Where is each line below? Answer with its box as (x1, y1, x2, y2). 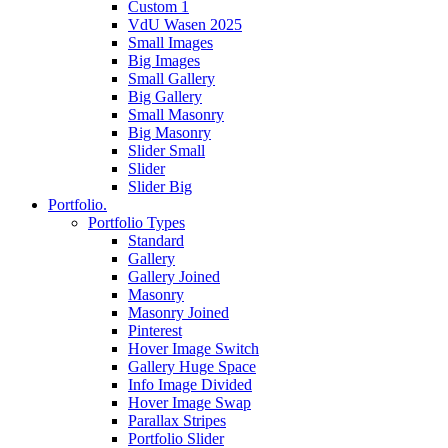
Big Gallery (128, 88, 202, 105)
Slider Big (128, 178, 192, 195)
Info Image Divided (128, 376, 252, 393)
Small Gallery (128, 70, 215, 87)
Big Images (128, 52, 200, 69)
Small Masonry (128, 106, 224, 123)
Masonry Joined (128, 304, 229, 321)
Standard (128, 232, 184, 249)
